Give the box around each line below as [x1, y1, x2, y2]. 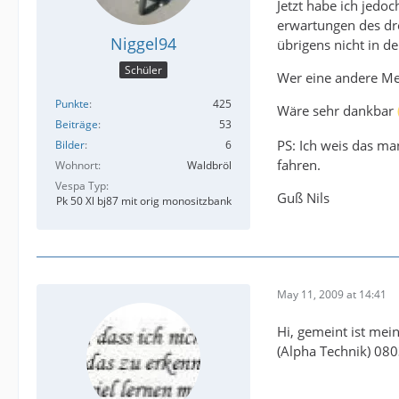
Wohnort [55, 158, 98, 174]
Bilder [55, 137, 85, 153]
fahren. [277, 156, 321, 175]
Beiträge [55, 117, 98, 133]
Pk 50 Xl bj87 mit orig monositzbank [56, 193, 232, 209]
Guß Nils [277, 189, 330, 208]
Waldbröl [187, 158, 232, 174]
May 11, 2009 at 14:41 [277, 286, 387, 302]
